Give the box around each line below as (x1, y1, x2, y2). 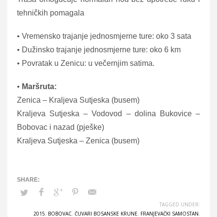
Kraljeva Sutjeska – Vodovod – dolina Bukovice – (17, 109, 200, 118)
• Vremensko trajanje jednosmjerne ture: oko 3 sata (17, 31, 191, 40)
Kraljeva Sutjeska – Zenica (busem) (17, 136, 139, 145)
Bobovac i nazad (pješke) (17, 123, 104, 131)
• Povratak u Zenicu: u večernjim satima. (17, 59, 155, 67)
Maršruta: (22, 82, 57, 91)
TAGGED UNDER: (159, 201, 200, 208)
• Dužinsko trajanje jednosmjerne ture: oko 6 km (17, 45, 181, 54)
